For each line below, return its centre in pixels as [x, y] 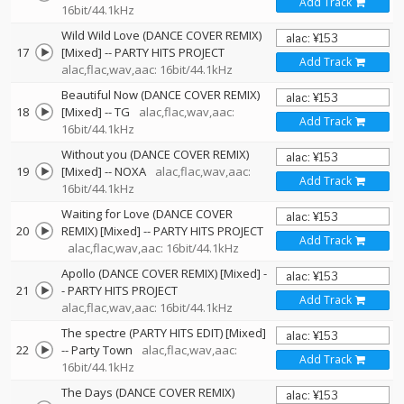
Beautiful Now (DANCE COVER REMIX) [161, 95]
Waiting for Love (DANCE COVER [147, 214]
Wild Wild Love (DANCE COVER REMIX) [161, 35]
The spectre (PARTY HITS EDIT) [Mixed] [164, 333]
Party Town [102, 350]
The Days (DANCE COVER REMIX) [148, 392]
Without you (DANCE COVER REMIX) [155, 154]
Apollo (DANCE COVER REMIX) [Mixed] [161, 273]
